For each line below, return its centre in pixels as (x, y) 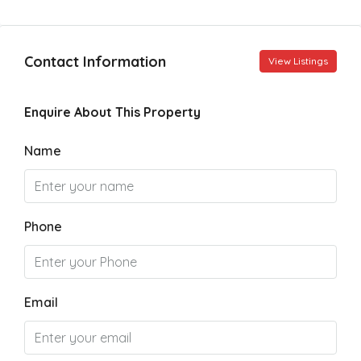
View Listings (298, 61)
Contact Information (95, 61)
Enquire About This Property (112, 112)
